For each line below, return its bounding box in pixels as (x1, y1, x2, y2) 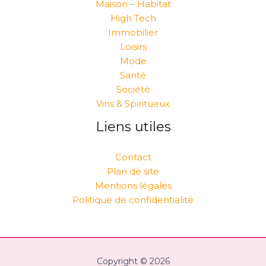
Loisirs (119, 41, 147, 53)
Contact (115, 151, 151, 163)
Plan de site (107, 165, 159, 177)
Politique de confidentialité (72, 194, 194, 205)
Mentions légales (94, 179, 172, 191)
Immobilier (108, 27, 158, 39)
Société (116, 84, 150, 96)
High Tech (110, 12, 156, 24)
